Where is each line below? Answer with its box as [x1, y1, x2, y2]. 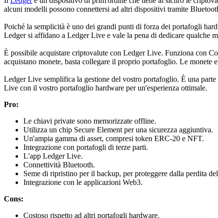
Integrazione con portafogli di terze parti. [23, 143, 148, 152]
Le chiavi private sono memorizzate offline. [23, 117, 156, 126]
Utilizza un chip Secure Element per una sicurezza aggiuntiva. [23, 126, 213, 134]
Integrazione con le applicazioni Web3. [23, 178, 143, 187]
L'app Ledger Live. [23, 152, 83, 161]
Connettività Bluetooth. [23, 161, 95, 169]
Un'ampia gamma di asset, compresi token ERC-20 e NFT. [23, 134, 204, 143]
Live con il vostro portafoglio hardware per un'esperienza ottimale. [4, 84, 209, 92]
